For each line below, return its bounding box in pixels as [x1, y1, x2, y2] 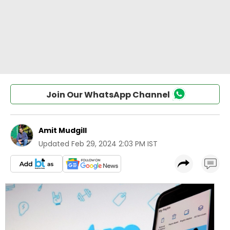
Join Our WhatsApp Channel [46, 89, 170, 101]
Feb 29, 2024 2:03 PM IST [71, 139, 158, 149]
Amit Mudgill [39, 125, 87, 136]
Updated [39, 139, 69, 149]
